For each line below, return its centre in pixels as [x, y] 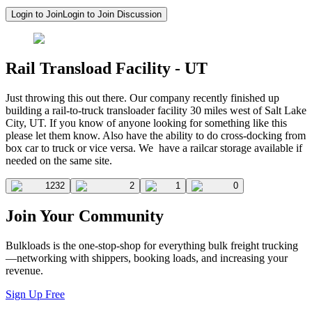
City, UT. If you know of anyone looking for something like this [146, 123]
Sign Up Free [35, 295]
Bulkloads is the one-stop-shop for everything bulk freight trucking [152, 246]
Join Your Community [85, 216]
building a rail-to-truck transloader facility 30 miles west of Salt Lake [156, 110]
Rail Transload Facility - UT [107, 68]
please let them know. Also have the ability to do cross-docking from [156, 135]
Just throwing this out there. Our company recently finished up [142, 97]
